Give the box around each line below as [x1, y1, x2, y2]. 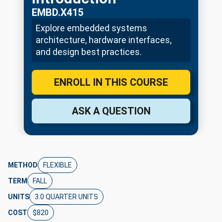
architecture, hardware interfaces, [36, 35, 171, 45]
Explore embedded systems [36, 23, 147, 33]
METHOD [8, 161, 38, 169]
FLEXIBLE [43, 161, 72, 169]
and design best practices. [36, 47, 142, 57]
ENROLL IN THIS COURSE [54, 76, 168, 88]
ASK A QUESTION [71, 105, 151, 117]
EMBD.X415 [32, 6, 83, 18]
